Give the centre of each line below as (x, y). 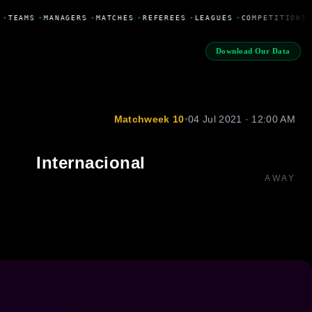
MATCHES (113, 17)
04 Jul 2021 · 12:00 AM (241, 119)
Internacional (91, 162)
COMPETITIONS (272, 17)
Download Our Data (253, 51)
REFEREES (162, 17)
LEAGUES (212, 17)
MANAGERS (63, 17)
